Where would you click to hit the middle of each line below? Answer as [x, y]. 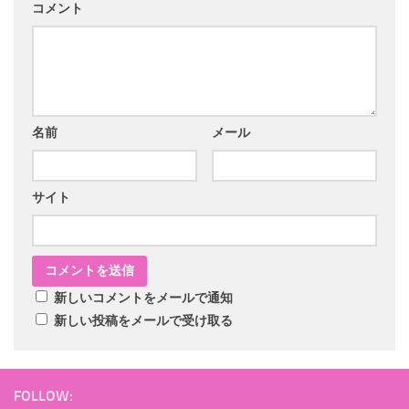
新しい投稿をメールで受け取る [143, 320]
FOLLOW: [43, 395]
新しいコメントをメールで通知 [143, 298]
